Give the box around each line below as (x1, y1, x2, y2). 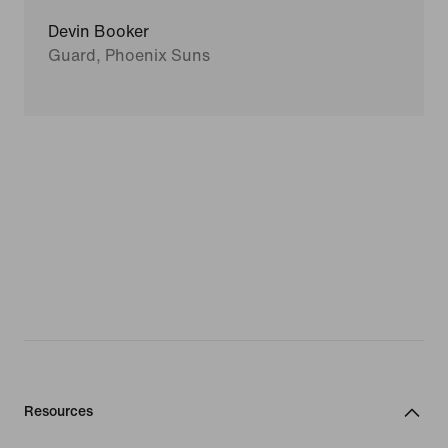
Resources (24, 404, 93, 420)
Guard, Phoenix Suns (48, 47, 210, 65)
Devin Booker (48, 23, 149, 41)
